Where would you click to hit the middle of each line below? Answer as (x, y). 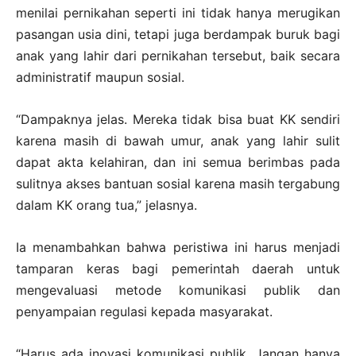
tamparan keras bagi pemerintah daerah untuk (178, 268)
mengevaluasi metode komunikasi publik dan (178, 290)
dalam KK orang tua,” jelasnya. (106, 205)
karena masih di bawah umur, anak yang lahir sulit (178, 140)
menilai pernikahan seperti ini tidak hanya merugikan (178, 12)
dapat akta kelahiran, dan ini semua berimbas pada (178, 162)
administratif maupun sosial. (100, 77)
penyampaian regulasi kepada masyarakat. (144, 311)
